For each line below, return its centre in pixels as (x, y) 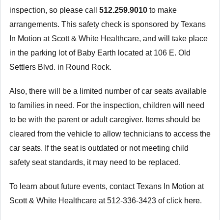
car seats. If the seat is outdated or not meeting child (99, 148)
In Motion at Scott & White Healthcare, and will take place (108, 38)
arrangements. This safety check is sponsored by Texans (107, 24)
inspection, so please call (54, 10)
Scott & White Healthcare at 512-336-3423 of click (96, 200)
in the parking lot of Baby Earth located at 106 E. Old (100, 53)
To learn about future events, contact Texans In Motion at (106, 186)
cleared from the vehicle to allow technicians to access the (110, 134)
